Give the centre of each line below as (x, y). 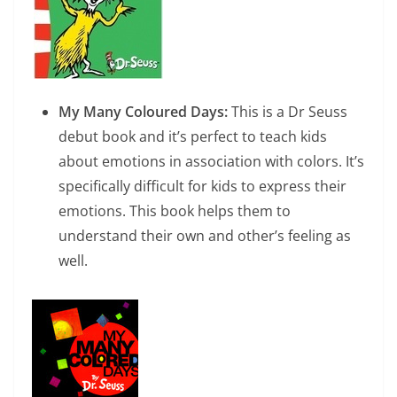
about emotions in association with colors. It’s (211, 162)
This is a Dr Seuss (288, 112)
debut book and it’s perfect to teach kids (193, 137)
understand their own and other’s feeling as (205, 236)
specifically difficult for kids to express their (202, 187)
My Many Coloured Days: (143, 112)
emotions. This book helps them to (175, 211)
